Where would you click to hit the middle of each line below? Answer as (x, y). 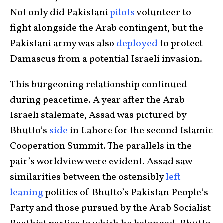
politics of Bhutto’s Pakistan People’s (126, 192)
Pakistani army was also (63, 44)
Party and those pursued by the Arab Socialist (110, 208)
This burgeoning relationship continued (99, 84)
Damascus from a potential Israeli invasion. (106, 59)
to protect (180, 44)
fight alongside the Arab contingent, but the (107, 28)
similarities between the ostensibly (88, 177)
